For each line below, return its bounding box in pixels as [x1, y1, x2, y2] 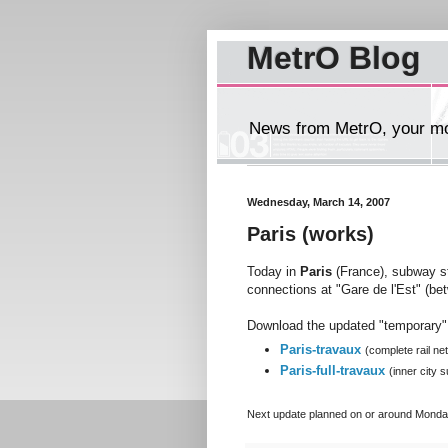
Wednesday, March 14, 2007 [247, 196, 390, 209]
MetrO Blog [247, 40, 421, 76]
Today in [247, 263, 300, 279]
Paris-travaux [280, 342, 361, 358]
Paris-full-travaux [280, 363, 385, 379]
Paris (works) [247, 223, 374, 246]
